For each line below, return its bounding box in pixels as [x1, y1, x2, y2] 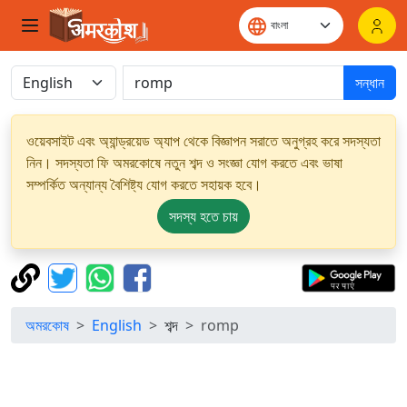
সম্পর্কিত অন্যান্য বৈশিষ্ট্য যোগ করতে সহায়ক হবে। [26, 174, 262, 194]
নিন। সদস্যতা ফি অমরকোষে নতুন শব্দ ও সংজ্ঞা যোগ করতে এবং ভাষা [26, 153, 342, 173]
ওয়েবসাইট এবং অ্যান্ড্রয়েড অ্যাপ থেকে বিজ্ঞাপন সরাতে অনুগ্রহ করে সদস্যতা [26, 131, 381, 151]
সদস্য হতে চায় [169, 206, 238, 226]
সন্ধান [355, 73, 384, 93]
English [92, 315, 142, 335]
